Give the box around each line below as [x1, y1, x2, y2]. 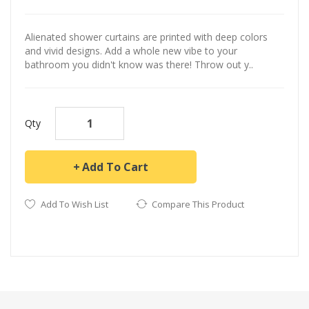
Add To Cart [82, 159, 148, 175]
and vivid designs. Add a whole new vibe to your [25, 43, 237, 57]
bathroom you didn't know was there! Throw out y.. [25, 57, 253, 71]
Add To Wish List [41, 197, 108, 210]
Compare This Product [152, 197, 244, 210]
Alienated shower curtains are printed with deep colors [25, 30, 268, 43]
